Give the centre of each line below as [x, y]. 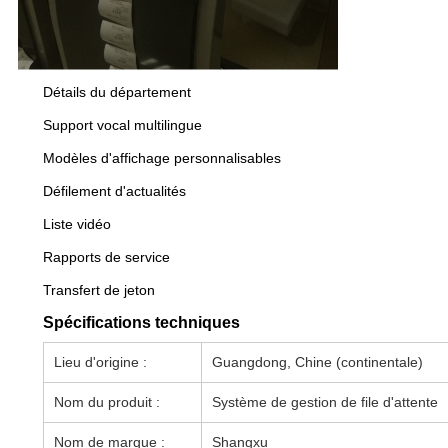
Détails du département [116, 91]
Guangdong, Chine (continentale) [317, 361]
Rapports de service [106, 256]
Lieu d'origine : [100, 361]
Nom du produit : [106, 401]
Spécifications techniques [141, 322]
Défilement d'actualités [114, 190]
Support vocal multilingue [122, 124]
